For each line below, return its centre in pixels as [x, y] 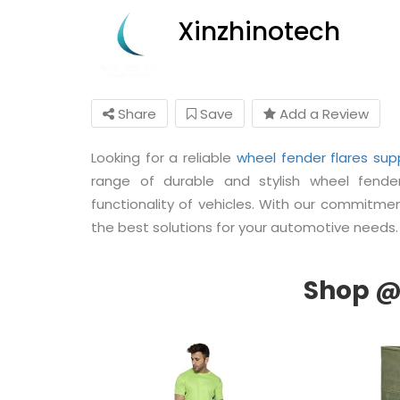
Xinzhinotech [259, 31]
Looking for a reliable [164, 157]
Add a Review [322, 113]
